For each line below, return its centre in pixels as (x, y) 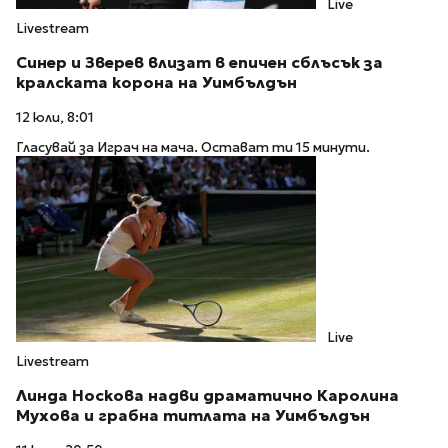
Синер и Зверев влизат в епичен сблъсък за (199, 62)
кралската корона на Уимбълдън (156, 82)
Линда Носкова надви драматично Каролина (207, 396)
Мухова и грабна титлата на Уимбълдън (193, 416)
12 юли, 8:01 (55, 117)
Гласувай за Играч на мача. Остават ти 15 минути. (193, 148)
